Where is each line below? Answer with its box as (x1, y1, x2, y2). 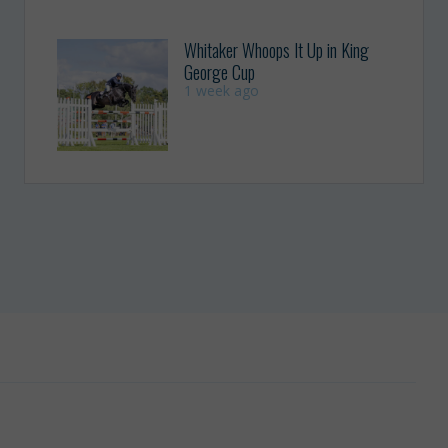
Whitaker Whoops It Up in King (184, 37, 370, 64)
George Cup (184, 59, 256, 86)
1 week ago (184, 81, 260, 101)
